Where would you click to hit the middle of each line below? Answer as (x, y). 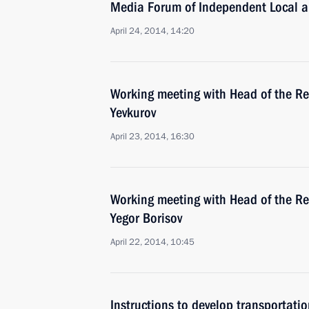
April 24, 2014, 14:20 (152, 31)
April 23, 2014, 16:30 (152, 137)
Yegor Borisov (146, 218)
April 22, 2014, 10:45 (152, 242)
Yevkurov (133, 112)
